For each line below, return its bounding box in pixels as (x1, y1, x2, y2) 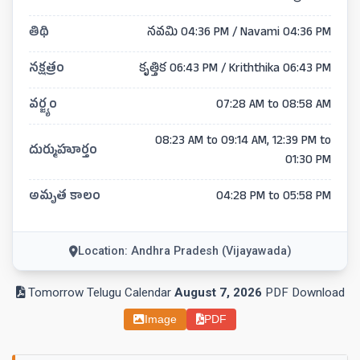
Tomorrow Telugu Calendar (24, 285, 174, 300)
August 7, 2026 (174, 285, 262, 300)
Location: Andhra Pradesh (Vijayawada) (77, 244, 292, 258)
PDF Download (261, 285, 345, 300)
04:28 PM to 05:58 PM (216, 188, 331, 207)
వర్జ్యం (29, 96, 57, 115)
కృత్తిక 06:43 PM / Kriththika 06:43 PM (139, 60, 331, 79)
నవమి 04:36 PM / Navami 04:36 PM (147, 24, 331, 43)
